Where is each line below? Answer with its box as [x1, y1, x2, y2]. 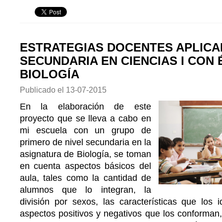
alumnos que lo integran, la [20, 185, 151, 195]
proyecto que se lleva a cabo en [20, 113, 151, 123]
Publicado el [20, 85, 66, 94]
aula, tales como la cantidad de [20, 173, 151, 183]
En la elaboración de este [20, 102, 151, 111]
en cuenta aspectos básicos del [20, 161, 151, 171]
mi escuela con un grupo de [20, 125, 151, 135]
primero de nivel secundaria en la [20, 137, 151, 147]
